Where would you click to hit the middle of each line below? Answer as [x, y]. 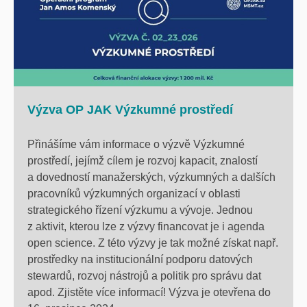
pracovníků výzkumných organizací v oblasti [134, 194]
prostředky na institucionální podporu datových [140, 260]
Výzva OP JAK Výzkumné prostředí [130, 110]
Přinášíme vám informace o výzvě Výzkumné [136, 145]
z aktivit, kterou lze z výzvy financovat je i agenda [146, 227]
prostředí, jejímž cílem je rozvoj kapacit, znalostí [143, 161]
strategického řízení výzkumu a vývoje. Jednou [140, 210]
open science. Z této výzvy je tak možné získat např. [153, 243]
